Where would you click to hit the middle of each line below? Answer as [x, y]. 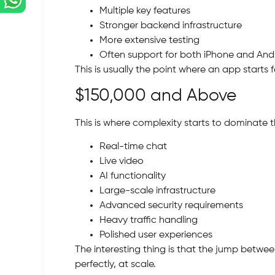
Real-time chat [133, 147]
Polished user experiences [156, 235]
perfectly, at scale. [115, 265]
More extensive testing [149, 40]
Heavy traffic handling [149, 221]
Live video [122, 162]
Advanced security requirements [171, 206]
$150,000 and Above [156, 95]
